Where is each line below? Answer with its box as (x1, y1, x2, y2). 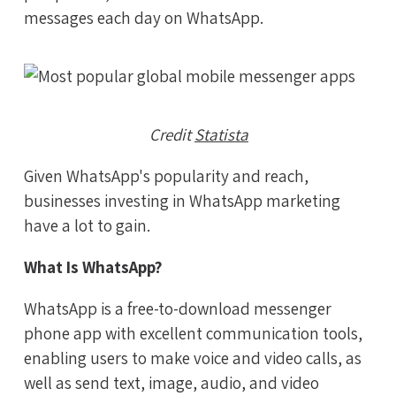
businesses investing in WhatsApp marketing (24, 190, 340, 212)
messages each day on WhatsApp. (24, 7, 263, 29)
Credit (149, 124, 194, 146)
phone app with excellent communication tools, (24, 323, 362, 345)
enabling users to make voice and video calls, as (24, 347, 362, 369)
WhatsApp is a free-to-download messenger (24, 298, 331, 320)
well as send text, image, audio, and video (24, 372, 319, 394)
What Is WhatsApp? (24, 256, 163, 278)
